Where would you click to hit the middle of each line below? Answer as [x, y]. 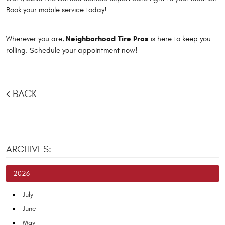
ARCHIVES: [29, 149]
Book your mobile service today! [57, 10]
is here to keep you [180, 39]
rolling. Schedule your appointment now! [72, 51]
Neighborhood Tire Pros [107, 39]
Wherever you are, [36, 39]
